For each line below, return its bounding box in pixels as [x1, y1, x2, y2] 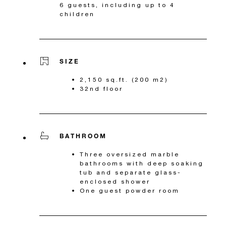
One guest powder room [80, 187, 180, 195]
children [60, 10, 95, 18]
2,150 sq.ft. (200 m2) [80, 76, 168, 84]
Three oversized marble [80, 150, 180, 158]
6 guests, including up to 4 [60, 1, 175, 9]
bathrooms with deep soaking [80, 159, 204, 167]
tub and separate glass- [80, 168, 182, 177]
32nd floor [80, 85, 123, 93]
